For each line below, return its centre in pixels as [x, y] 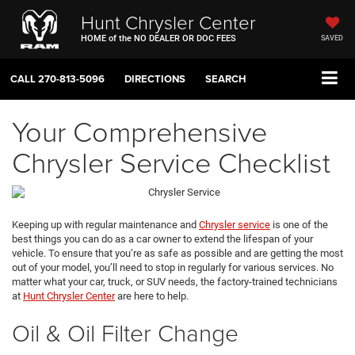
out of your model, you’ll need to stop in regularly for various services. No [173, 268]
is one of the [299, 225]
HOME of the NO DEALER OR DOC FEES [158, 38]
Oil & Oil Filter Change [128, 333]
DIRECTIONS [155, 79]
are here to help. [153, 296]
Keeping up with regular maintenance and [105, 225]
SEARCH [226, 79]
